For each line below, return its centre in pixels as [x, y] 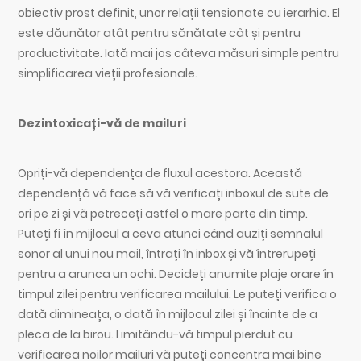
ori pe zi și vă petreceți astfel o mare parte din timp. [163, 214]
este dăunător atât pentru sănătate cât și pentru [160, 33]
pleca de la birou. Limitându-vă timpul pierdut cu [156, 335]
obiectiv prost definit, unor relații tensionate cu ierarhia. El [179, 12]
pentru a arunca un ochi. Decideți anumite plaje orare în [176, 274]
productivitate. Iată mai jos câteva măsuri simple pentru [179, 53]
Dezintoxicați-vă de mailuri [118, 123]
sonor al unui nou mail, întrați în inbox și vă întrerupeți [167, 254]
